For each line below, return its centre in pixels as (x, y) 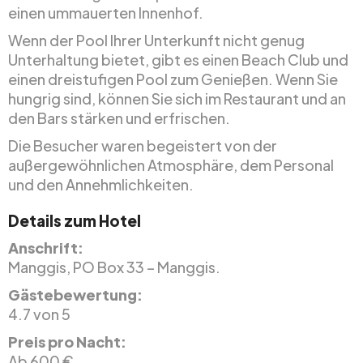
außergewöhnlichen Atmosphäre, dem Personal (171, 165)
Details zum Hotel (75, 221)
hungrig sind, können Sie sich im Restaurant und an (177, 99)
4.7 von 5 (39, 314)
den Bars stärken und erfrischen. (119, 118)
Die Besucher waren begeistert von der (143, 146)
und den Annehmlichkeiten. (101, 185)
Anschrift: (46, 248)
